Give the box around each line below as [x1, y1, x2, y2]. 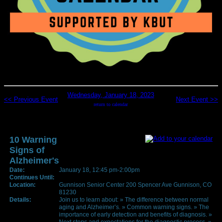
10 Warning [9, 134, 57, 145]
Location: [9, 181, 36, 188]
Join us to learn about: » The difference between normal [59, 196, 209, 203]
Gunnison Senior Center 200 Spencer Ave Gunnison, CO [59, 181, 212, 188]
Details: [9, 196, 31, 203]
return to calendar [94, 101, 128, 107]
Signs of [9, 145, 45, 155]
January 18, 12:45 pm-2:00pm [59, 166, 140, 173]
